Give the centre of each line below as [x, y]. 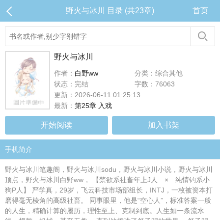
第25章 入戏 [93, 106]
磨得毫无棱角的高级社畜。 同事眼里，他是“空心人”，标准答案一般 [108, 200]
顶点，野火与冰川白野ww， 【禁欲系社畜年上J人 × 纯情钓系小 [107, 180]
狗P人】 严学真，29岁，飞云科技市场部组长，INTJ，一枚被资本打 [109, 190]
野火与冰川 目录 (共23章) [110, 11]
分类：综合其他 [159, 73]
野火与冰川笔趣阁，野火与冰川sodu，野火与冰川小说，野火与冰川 [109, 169]
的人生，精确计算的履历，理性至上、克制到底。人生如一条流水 [105, 211]
